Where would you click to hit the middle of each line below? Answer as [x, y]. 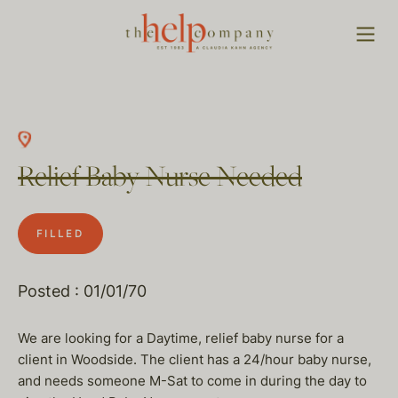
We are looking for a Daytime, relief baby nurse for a [181, 338]
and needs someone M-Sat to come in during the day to [192, 381]
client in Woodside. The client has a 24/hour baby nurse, [195, 359]
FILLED [60, 234]
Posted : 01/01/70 [82, 291]
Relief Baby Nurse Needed [160, 178]
